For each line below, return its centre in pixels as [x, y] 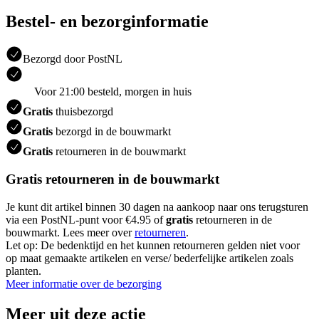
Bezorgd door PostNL [73, 59]
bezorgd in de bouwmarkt [112, 132]
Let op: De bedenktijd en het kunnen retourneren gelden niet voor [153, 245]
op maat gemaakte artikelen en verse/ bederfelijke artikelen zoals [150, 258]
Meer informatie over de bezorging [84, 283]
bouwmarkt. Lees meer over [70, 232]
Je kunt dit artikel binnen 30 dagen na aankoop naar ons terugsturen [157, 206]
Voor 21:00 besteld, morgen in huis [113, 92]
